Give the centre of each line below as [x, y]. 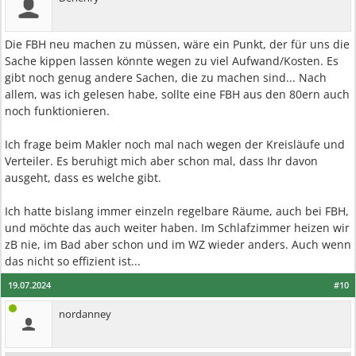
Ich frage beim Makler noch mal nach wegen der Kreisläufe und [175, 144]
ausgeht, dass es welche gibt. [83, 178]
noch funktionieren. [57, 111]
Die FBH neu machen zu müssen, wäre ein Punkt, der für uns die [177, 44]
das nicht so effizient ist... [73, 261]
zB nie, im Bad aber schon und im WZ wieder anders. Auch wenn [178, 244]
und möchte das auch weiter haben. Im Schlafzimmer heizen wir [177, 228]
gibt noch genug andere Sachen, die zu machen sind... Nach [166, 77]
